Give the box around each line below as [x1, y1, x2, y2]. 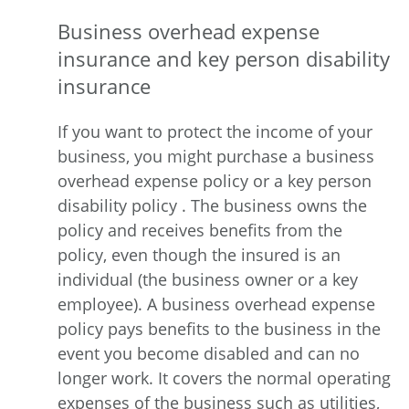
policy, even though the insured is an [58, 243, 341, 266]
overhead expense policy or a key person [58, 169, 372, 192]
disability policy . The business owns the [58, 194, 367, 216]
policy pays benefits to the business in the [58, 317, 381, 340]
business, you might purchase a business [58, 144, 374, 167]
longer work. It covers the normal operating [58, 366, 391, 389]
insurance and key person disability [58, 44, 390, 72]
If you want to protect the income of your [58, 120, 372, 142]
